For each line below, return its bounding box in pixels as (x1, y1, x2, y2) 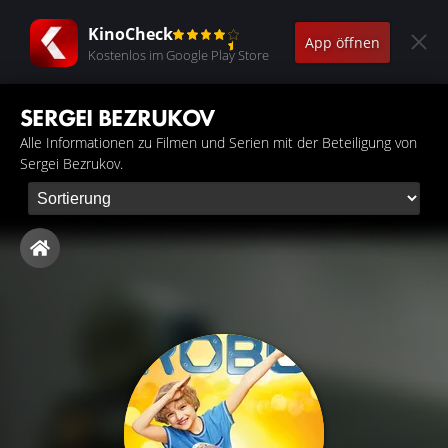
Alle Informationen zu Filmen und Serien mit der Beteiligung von (20, 133, 417, 152)
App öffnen (305, 32, 380, 52)
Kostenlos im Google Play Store (88, 45, 269, 64)
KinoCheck (88, 22, 173, 45)
